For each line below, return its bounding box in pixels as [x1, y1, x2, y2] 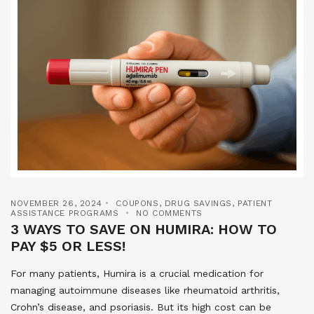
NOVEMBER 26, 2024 [11, 198, 102, 208]
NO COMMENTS [136, 207, 203, 218]
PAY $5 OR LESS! [11, 237, 125, 254]
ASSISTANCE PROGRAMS [11, 207, 119, 218]
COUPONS [116, 198, 159, 208]
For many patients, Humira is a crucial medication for [11, 267, 264, 279]
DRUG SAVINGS [164, 198, 233, 208]
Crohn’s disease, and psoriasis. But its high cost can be [11, 301, 271, 313]
